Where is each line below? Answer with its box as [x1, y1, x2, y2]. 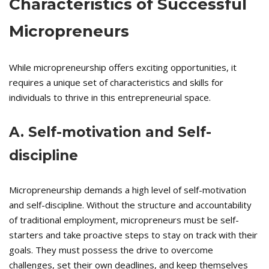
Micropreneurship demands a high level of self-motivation [9, 184, 246, 196]
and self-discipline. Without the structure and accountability [9, 199, 252, 211]
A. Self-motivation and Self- [9, 124, 211, 141]
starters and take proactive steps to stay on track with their [9, 229, 258, 241]
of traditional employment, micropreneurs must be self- [9, 214, 239, 226]
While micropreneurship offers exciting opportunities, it [9, 61, 237, 74]
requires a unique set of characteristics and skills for [9, 76, 223, 89]
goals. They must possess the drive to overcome [9, 244, 213, 256]
